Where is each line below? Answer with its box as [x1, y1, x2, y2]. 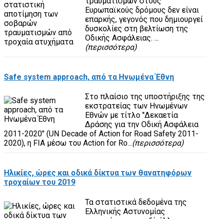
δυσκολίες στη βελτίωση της [85, 23, 188, 33]
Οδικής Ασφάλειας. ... [85, 33, 159, 43]
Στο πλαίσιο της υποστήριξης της [85, 92, 205, 102]
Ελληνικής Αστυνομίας [85, 206, 165, 216]
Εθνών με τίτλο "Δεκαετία [85, 110, 178, 120]
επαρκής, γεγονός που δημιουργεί [85, 14, 203, 24]
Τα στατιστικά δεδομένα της [85, 197, 187, 207]
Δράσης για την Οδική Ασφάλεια [85, 120, 198, 130]
